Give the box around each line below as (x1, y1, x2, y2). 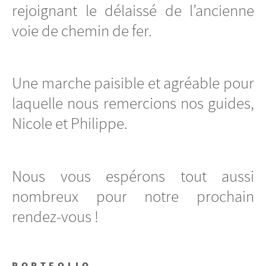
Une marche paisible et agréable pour (12, 73, 254, 94)
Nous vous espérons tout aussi (12, 166, 254, 186)
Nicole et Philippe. (12, 113, 128, 134)
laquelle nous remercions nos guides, (12, 93, 254, 114)
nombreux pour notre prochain (12, 186, 254, 207)
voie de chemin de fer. (12, 20, 152, 41)
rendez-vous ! (12, 206, 99, 227)
